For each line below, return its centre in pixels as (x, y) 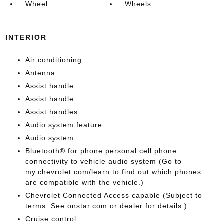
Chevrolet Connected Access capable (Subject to (114, 195)
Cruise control (51, 219)
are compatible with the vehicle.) (84, 182)
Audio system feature (64, 125)
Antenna (40, 73)
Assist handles (51, 112)
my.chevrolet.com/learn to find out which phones (113, 172)
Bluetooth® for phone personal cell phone (101, 151)
